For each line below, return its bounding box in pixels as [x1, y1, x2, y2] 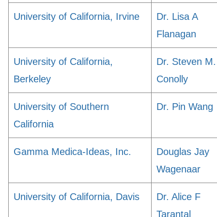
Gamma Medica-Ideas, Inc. [14, 146, 131, 157]
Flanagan [156, 29, 196, 39]
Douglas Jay [156, 146, 209, 157]
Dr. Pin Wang [156, 101, 213, 112]
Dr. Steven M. [156, 56, 216, 67]
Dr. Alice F [156, 191, 201, 202]
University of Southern [14, 101, 109, 112]
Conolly [156, 74, 188, 84]
